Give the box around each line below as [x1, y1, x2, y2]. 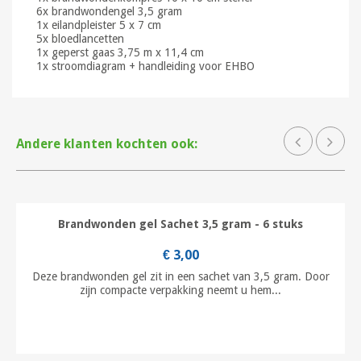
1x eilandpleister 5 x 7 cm [36, 18, 161, 31]
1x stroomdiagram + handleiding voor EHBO [36, 59, 255, 73]
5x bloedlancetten [36, 31, 124, 45]
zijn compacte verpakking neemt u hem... [80, 283, 281, 297]
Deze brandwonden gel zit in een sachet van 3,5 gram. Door [31, 269, 330, 283]
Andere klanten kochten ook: [16, 135, 197, 151]
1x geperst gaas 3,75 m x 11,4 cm [36, 45, 204, 59]
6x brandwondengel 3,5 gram [36, 4, 182, 18]
